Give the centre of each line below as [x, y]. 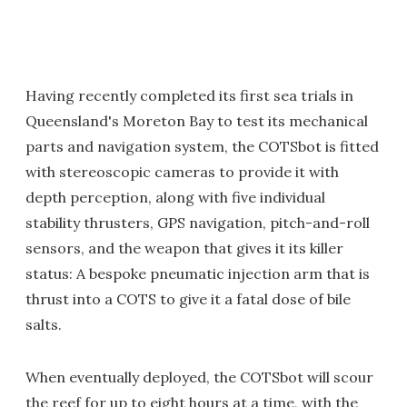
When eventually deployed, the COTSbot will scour [199, 377]
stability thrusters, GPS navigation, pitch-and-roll [198, 222]
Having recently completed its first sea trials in [189, 95]
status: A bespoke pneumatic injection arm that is [198, 273]
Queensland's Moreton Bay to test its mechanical [197, 120]
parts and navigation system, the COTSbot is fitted [202, 146]
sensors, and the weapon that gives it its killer [184, 248]
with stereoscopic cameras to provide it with [182, 171]
